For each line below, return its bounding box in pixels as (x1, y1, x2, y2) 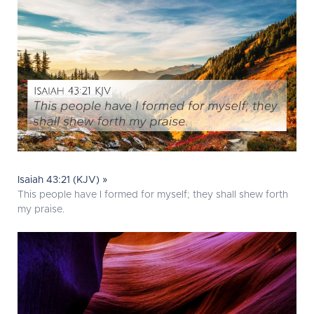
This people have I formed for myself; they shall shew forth (18, 190, 288, 200)
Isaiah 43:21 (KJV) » (18, 175, 108, 186)
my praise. (18, 205, 64, 215)
